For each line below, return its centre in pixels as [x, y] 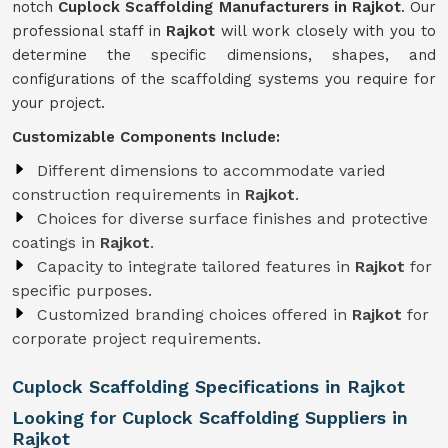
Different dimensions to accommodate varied [211, 170]
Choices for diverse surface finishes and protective [232, 218]
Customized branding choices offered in [194, 314]
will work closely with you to [329, 31]
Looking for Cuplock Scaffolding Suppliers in [210, 417]
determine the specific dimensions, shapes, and [224, 55]
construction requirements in [128, 194]
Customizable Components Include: [146, 137]
